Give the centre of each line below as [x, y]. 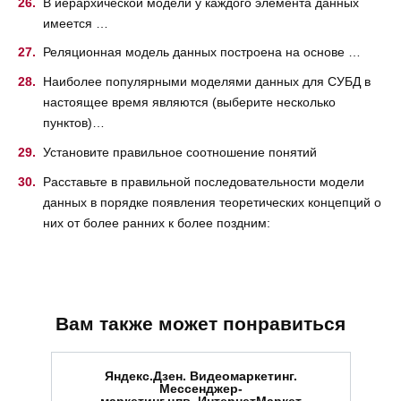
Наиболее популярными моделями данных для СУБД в [207, 82]
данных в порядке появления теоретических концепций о [212, 202]
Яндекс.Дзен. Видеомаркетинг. [200, 376]
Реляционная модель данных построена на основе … [202, 52]
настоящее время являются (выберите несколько [189, 102]
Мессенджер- [200, 389]
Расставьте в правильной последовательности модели [204, 181]
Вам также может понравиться [200, 323]
